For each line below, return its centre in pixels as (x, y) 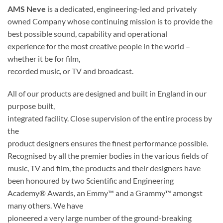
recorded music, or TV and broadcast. (70, 71)
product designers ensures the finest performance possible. (108, 143)
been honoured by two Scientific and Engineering (91, 181)
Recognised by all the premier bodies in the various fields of (108, 156)
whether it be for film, (44, 58)
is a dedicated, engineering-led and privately (121, 8)
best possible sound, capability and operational (87, 33)
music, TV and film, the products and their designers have (104, 168)
